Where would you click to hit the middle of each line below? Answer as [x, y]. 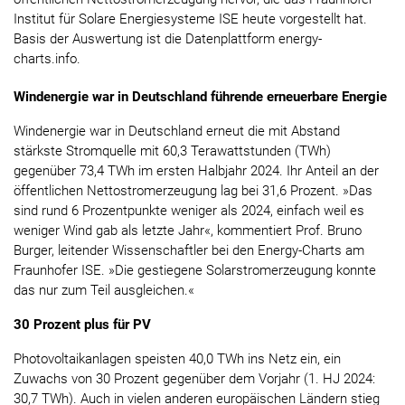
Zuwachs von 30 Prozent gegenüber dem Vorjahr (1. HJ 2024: [194, 379]
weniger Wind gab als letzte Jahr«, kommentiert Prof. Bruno [188, 231]
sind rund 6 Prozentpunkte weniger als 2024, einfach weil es [189, 211]
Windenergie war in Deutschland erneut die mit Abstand [177, 132]
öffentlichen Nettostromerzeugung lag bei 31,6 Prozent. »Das [193, 191]
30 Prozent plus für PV [82, 325]
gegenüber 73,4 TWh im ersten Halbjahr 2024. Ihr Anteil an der [196, 171]
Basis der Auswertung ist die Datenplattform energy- [168, 39]
